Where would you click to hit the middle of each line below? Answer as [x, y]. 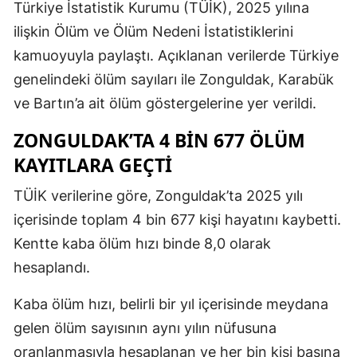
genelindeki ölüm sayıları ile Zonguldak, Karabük [174, 80]
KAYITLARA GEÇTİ [93, 165]
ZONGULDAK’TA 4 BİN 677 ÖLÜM [159, 141]
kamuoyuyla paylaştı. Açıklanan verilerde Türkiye [176, 56]
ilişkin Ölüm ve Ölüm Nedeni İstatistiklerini [153, 32]
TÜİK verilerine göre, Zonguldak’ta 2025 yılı [158, 196]
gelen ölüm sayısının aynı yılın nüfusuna [145, 328]
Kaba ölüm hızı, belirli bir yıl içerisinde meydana [171, 304]
